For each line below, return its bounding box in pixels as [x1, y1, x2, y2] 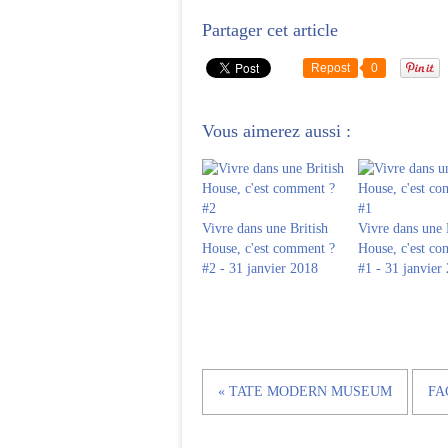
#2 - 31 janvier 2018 [202, 261, 318, 276]
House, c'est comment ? [202, 241, 335, 256]
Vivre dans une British [202, 221, 328, 236]
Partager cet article [202, 20, 338, 40]
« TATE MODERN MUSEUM [218, 384, 392, 399]
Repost [311, 61, 350, 75]
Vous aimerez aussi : [202, 121, 351, 141]
